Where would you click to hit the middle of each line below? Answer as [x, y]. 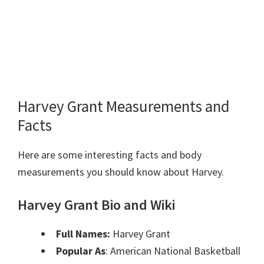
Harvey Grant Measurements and [124, 106]
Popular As [81, 251]
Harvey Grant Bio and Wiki [96, 205]
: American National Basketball [173, 251]
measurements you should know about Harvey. [121, 172]
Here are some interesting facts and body [110, 155]
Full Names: [84, 234]
